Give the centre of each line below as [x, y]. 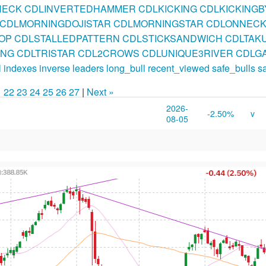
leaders [88, 68]
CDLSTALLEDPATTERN [67, 38]
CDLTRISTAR [46, 53]
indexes [20, 68]
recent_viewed [178, 68]
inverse [54, 68]
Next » [100, 92]
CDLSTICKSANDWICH [172, 38]
